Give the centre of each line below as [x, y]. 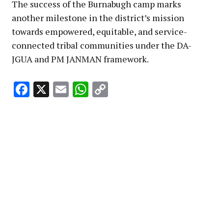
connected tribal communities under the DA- [102, 45]
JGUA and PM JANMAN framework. [80, 59]
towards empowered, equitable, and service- [99, 31]
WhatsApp [125, 90]
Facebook [62, 90]
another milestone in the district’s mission [98, 17]
